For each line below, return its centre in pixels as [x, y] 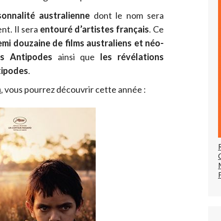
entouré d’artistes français [94, 29]
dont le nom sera [127, 16]
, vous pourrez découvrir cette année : [74, 90]
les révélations [132, 57]
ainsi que [76, 57]
